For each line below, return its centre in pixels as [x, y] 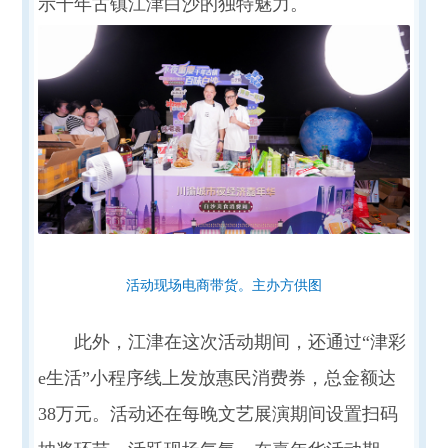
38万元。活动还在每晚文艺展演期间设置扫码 [217, 413]
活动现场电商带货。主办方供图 [224, 285]
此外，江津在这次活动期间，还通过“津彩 [239, 341]
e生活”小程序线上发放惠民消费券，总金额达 [216, 377]
